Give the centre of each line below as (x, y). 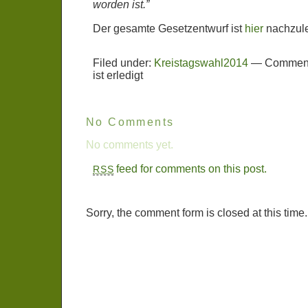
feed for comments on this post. (190, 169)
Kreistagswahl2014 (201, 63)
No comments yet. (130, 145)
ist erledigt (118, 75)
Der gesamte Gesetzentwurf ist (169, 29)
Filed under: (123, 63)
